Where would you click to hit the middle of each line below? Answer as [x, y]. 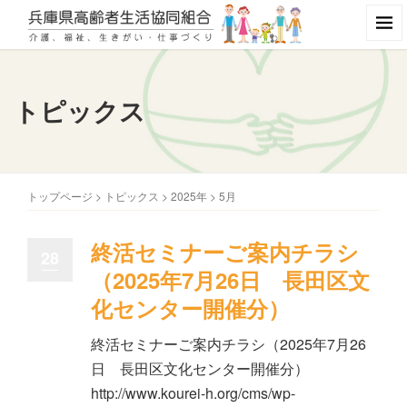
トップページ [60, 196]
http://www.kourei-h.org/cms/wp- [193, 393]
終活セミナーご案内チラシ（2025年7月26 [228, 344]
